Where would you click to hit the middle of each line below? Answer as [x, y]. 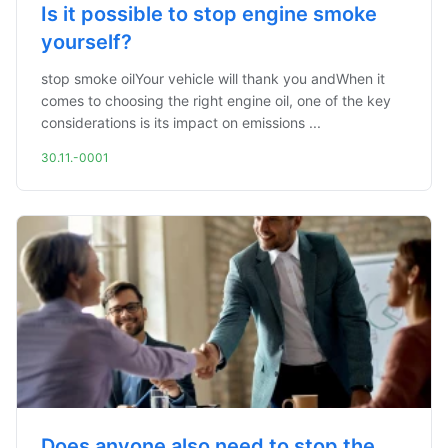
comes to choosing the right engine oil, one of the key [216, 100]
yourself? [86, 42]
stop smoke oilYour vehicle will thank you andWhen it [213, 78]
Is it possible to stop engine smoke [209, 14]
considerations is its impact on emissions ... [181, 122]
